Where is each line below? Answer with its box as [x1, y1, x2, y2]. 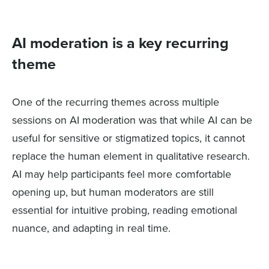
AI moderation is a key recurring [12, 34, 229, 53]
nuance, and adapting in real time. [12, 222, 171, 235]
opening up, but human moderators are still [12, 186, 214, 199]
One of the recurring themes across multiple [12, 95, 219, 109]
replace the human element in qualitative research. [12, 150, 250, 163]
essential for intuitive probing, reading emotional [12, 204, 237, 217]
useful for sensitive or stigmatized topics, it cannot [12, 131, 245, 145]
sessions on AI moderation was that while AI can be [12, 113, 252, 127]
